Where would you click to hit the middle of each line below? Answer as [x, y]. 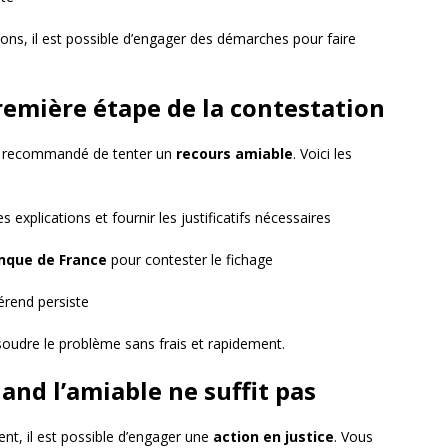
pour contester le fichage [190, 259]
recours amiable [234, 153]
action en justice [273, 436]
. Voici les [322, 153]
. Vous [353, 436]
